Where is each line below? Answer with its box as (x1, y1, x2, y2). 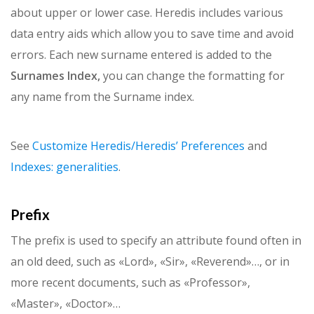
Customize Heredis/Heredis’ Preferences (32, 138, 245, 154)
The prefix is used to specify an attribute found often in (11, 233, 301, 249)
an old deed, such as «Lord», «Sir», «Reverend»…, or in (11, 254, 289, 270)
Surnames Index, (11, 68, 103, 84)
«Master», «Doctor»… (11, 296, 121, 312)
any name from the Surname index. (11, 89, 194, 105)
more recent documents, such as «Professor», (11, 275, 250, 291)
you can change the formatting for (103, 68, 285, 84)
